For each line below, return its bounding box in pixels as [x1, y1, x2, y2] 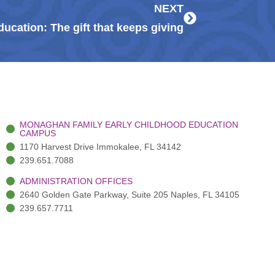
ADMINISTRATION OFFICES [19, 176, 133, 187]
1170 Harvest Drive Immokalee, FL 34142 [19, 142, 181, 152]
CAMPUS [19, 128, 56, 139]
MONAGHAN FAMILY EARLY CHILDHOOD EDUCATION [19, 120, 238, 130]
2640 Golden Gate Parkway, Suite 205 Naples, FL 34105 [19, 190, 239, 200]
